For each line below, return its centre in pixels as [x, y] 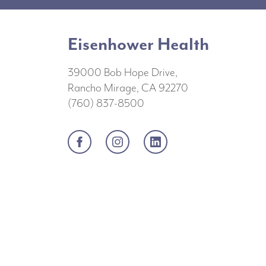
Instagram [145, 140]
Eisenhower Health [138, 44]
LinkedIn [179, 140]
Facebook [106, 140]
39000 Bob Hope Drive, [123, 73]
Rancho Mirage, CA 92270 [128, 88]
